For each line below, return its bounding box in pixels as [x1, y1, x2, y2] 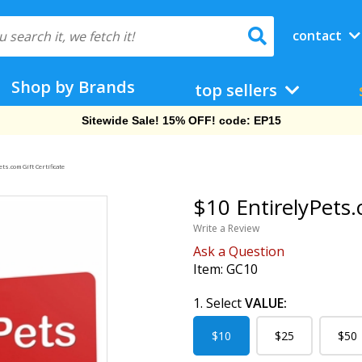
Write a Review [193, 221, 259, 235]
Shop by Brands [11, 76, 136, 98]
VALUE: [245, 294, 287, 312]
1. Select [193, 294, 245, 312]
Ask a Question [193, 242, 284, 260]
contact [292, 27, 345, 44]
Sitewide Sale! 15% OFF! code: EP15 [81, 114, 281, 127]
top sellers [194, 79, 281, 101]
